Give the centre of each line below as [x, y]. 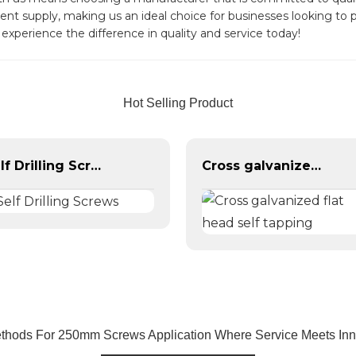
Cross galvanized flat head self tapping [316, 165]
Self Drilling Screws [96, 165]
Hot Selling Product [178, 103]
